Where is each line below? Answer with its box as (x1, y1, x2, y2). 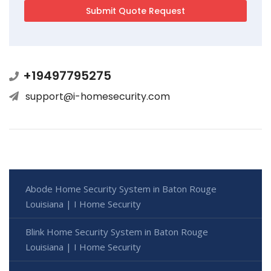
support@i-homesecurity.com (25, 89, 170, 103)
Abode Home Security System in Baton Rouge (25, 182, 217, 195)
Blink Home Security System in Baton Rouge (25, 225, 208, 238)
